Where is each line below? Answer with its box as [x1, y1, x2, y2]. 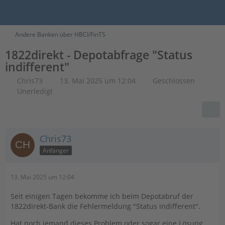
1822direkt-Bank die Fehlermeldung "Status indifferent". [11, 201, 200, 211]
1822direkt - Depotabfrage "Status [5, 47, 192, 63]
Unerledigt [17, 86, 53, 96]
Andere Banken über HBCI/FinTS [15, 30, 105, 39]
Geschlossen [153, 76, 195, 85]
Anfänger [43, 146, 69, 155]
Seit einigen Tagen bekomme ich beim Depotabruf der [11, 191, 193, 201]
